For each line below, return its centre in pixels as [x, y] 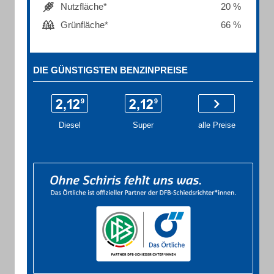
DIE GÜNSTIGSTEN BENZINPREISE [110, 70]
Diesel [70, 125]
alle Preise [217, 125]
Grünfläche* [84, 25]
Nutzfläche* [84, 6]
